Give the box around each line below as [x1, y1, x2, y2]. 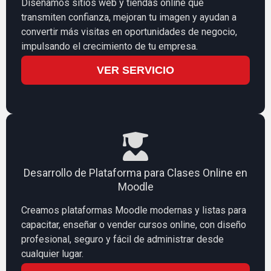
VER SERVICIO [97, 64, 174, 76]
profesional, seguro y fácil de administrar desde [21, 233, 224, 245]
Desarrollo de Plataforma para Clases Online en [24, 166, 247, 179]
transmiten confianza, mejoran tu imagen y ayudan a [21, 11, 237, 23]
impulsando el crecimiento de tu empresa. [21, 40, 198, 52]
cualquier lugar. [21, 247, 83, 260]
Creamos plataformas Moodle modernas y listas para [21, 204, 246, 216]
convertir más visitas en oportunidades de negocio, [21, 25, 237, 38]
